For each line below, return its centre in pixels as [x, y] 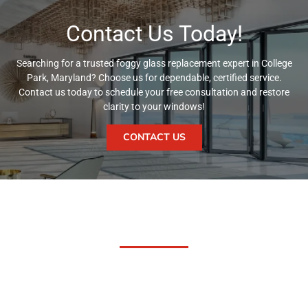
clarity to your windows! [154, 106]
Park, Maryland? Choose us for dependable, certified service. [154, 77]
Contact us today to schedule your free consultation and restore [154, 92]
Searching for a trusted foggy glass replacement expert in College [154, 63]
